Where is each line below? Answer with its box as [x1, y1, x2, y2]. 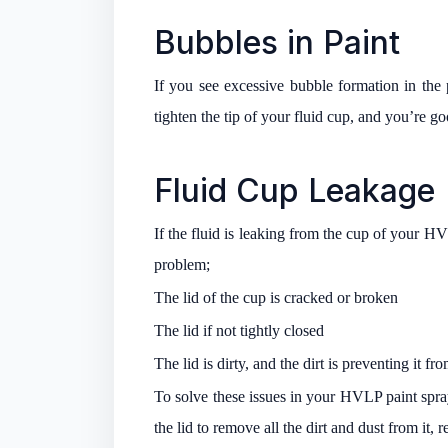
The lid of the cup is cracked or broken [154, 288, 398, 306]
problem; [154, 255, 210, 273]
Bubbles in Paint [154, 22, 400, 62]
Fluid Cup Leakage [154, 170, 435, 210]
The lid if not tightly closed [154, 321, 324, 339]
